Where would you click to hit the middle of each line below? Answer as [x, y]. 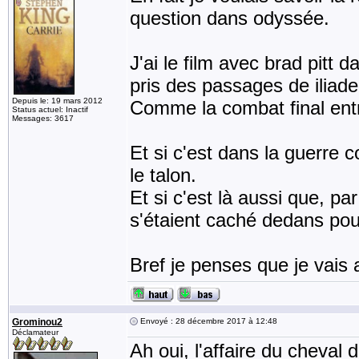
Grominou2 [37, 322]
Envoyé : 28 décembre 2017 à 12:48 [208, 321]
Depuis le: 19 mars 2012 [57, 101]
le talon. [163, 175]
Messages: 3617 [43, 118]
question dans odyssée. [230, 18]
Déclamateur [35, 332]
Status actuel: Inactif [50, 109]
